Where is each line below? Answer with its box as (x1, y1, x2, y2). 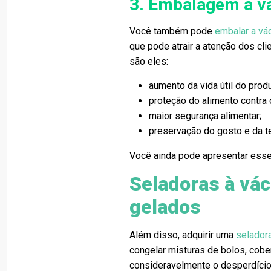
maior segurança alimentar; (149, 110, 262, 122)
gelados (129, 195, 201, 218)
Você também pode (129, 25, 215, 37)
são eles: (129, 56, 169, 67)
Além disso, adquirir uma (129, 229, 237, 241)
